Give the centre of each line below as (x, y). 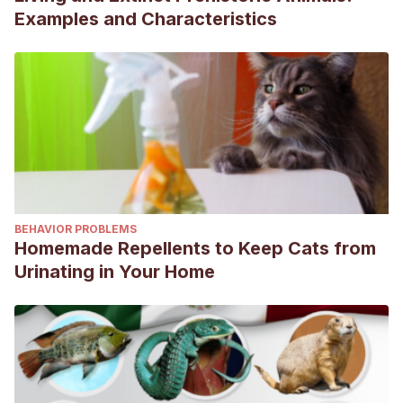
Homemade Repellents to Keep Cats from (195, 248)
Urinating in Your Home (115, 272)
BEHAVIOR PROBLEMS (76, 229)
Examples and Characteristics (146, 19)
